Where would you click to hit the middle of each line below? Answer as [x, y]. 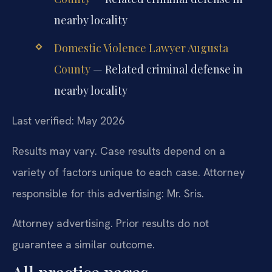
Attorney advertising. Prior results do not [110, 223]
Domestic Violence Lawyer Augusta [141, 48]
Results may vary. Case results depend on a [119, 151]
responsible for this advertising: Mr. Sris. [108, 193]
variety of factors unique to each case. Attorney [128, 172]
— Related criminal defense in [166, 69]
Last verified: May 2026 [68, 121]
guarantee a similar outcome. [83, 245]
